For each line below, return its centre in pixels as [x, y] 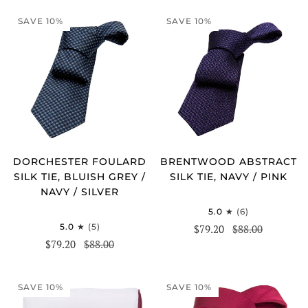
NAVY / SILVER [80, 191]
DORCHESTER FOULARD [80, 161]
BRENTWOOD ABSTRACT [228, 161]
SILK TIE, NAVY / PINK [228, 176]
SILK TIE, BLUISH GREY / [80, 176]
